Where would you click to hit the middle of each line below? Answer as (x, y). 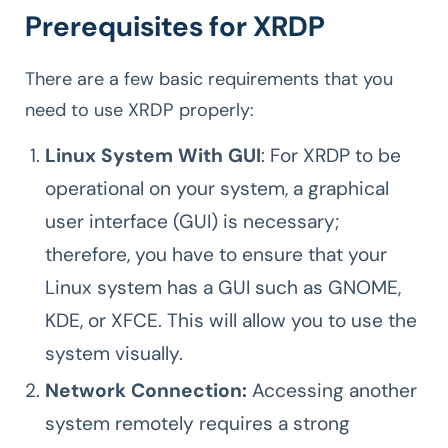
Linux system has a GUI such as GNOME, (223, 287)
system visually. (116, 353)
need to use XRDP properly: (139, 109)
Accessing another (334, 390)
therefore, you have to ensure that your (216, 254)
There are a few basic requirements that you (209, 78)
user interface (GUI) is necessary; (192, 221)
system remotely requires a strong (197, 423)
